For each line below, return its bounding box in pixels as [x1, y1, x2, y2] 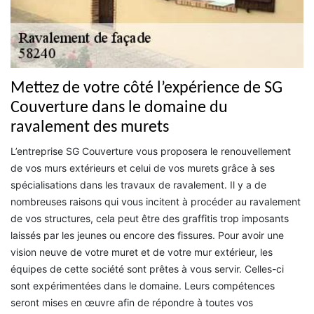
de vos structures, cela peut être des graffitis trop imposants [11, 212, 289, 224]
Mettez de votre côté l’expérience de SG [11, 79, 282, 97]
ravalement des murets [11, 118, 169, 136]
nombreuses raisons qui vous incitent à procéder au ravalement [11, 195, 301, 207]
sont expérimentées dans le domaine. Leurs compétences [11, 279, 275, 292]
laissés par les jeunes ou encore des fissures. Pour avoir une [11, 228, 284, 241]
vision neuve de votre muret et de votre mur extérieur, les [11, 245, 273, 258]
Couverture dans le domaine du [11, 99, 228, 116]
